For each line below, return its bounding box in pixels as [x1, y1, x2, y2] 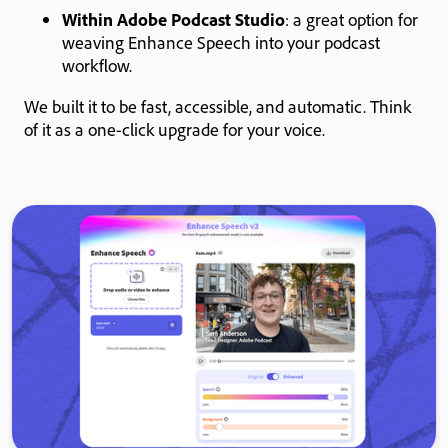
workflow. [62, 53, 132, 76]
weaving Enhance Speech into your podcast [62, 30, 380, 53]
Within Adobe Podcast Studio [62, 7, 285, 30]
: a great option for [285, 7, 418, 30]
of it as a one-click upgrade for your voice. [24, 117, 325, 140]
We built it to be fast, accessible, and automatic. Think [24, 94, 411, 117]
